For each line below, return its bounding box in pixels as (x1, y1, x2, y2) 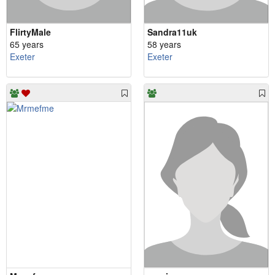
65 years (10, 38, 44, 51)
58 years (147, 38, 181, 51)
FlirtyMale (10, 26, 51, 39)
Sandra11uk (147, 26, 197, 39)
